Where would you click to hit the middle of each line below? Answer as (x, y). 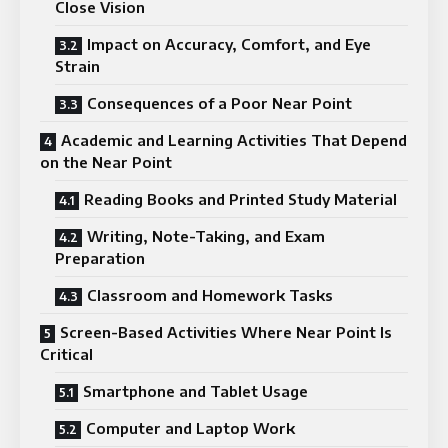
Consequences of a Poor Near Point (219, 102)
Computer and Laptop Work (190, 427)
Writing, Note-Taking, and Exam (206, 235)
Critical (66, 353)
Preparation (100, 257)
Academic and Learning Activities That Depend (234, 139)
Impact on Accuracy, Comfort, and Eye (229, 43)
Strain (77, 65)
